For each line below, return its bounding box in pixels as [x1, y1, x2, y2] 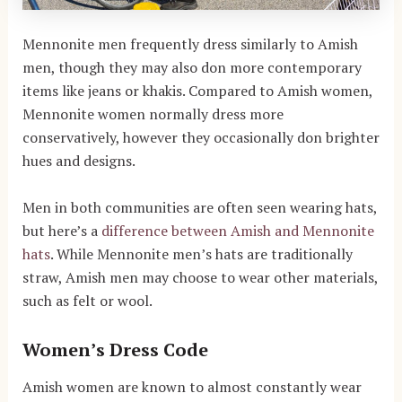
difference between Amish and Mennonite [100, 220, 374, 240]
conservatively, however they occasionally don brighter [22, 127, 380, 148]
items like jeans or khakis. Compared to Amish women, [22, 81, 372, 101]
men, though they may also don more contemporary [22, 57, 362, 78]
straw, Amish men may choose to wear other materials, [22, 267, 378, 287]
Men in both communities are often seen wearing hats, [22, 197, 377, 217]
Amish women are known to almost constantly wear [22, 376, 362, 397]
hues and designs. [22, 151, 135, 171]
